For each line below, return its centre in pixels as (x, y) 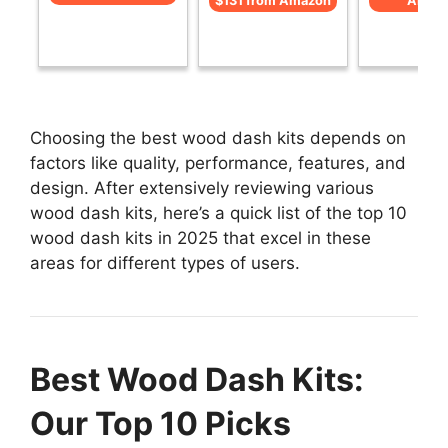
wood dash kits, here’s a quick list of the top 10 (218, 212)
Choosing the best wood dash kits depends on (218, 137)
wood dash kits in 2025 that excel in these (200, 237)
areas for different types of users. (165, 262)
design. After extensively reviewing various (202, 187)
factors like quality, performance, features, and (218, 162)
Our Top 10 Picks (160, 423)
